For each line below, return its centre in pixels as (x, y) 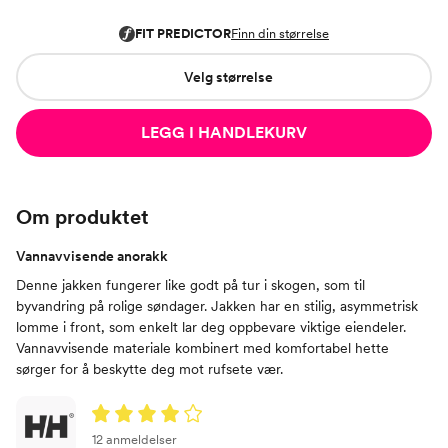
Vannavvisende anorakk (92, 256)
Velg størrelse (228, 76)
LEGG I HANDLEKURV (224, 133)
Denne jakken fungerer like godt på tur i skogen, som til (190, 285)
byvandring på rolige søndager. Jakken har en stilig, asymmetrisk (217, 306)
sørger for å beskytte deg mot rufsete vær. (149, 369)
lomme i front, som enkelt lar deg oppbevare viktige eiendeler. (211, 327)
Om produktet (82, 217)
